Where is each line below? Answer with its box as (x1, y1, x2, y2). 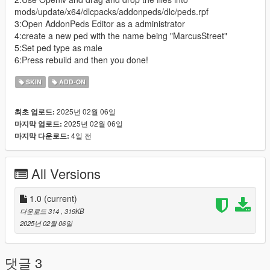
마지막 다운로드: (14, 130, 69, 141)
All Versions (31, 163, 101, 183)
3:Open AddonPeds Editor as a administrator (14, 17, 185, 30)
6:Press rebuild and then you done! (14, 53, 148, 66)
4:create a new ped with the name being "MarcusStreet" (14, 29, 227, 42)
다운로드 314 (20, 206, 61, 216)
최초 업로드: (14, 106, 55, 117)
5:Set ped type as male (14, 41, 102, 54)
